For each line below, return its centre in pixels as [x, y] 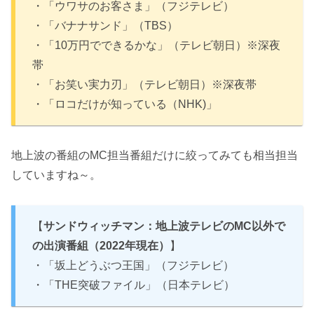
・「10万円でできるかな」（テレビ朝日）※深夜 [156, 46]
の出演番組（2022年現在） [101, 245]
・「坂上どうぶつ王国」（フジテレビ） [133, 265]
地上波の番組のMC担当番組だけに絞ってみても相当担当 [155, 155]
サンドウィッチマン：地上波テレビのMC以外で [164, 226]
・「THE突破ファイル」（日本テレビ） [134, 285]
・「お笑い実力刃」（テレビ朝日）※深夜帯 [144, 85]
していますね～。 [56, 175]
